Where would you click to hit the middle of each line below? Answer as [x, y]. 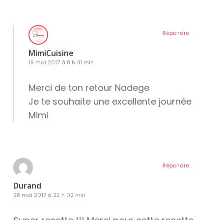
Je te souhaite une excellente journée [110, 102]
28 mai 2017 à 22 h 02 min [49, 195]
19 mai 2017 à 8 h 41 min [61, 63]
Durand [27, 186]
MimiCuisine [51, 53]
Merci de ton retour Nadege [89, 88]
